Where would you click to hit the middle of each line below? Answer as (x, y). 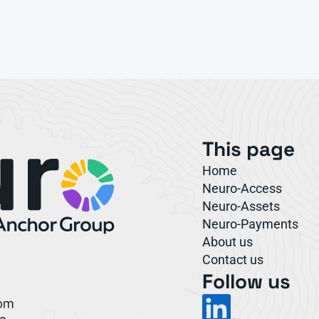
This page (249, 149)
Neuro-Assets (241, 206)
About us (228, 242)
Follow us (246, 281)
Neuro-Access (242, 188)
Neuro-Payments (250, 224)
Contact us (233, 260)
